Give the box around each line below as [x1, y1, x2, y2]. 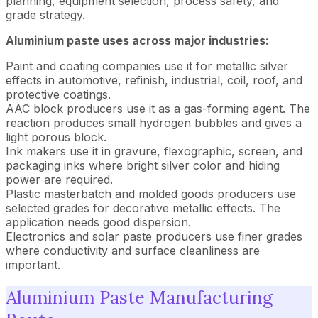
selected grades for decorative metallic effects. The [6, 200, 280, 215]
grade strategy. [6, 7, 85, 22]
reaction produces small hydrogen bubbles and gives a [6, 115, 302, 130]
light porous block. [6, 129, 106, 144]
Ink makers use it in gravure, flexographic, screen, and [6, 143, 302, 158]
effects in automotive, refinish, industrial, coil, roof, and [6, 72, 302, 87]
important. [6, 257, 60, 272]
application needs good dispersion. [6, 214, 191, 229]
